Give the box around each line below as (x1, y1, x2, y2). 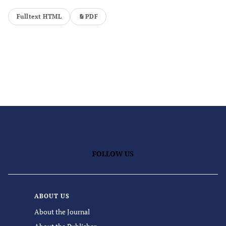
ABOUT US (34, 192, 70, 200)
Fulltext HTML (17, 13, 62, 20)
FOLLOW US (92, 149, 134, 158)
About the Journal (34, 207, 90, 216)
